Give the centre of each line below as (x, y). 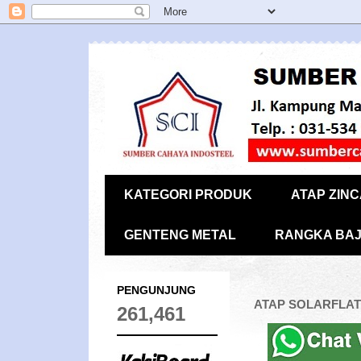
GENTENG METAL (180, 235)
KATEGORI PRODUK (188, 195)
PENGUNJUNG (156, 290)
